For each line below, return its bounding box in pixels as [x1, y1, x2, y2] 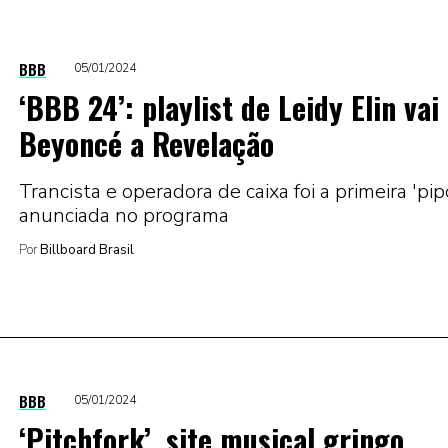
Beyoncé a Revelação [19, 120, 274, 166]
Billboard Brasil [37, 240, 134, 259]
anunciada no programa [19, 201, 229, 229]
